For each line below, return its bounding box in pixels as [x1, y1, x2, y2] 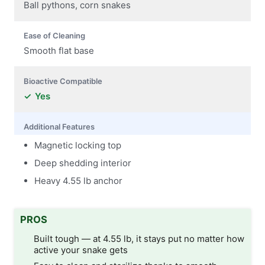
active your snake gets [33, 244, 128, 256]
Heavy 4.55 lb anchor [34, 174, 122, 186]
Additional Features [24, 121, 95, 131]
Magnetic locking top [34, 139, 121, 151]
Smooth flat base [24, 44, 94, 56]
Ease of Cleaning [24, 30, 85, 40]
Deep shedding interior [34, 157, 131, 169]
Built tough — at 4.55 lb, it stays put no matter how [33, 233, 244, 245]
